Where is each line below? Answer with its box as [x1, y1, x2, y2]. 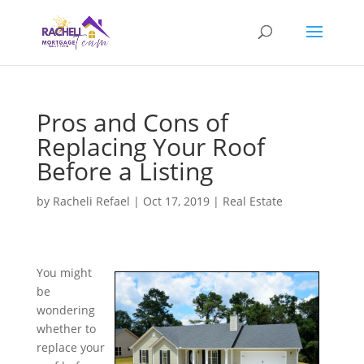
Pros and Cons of [36, 106, 228, 139]
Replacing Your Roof [36, 130, 265, 163]
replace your [36, 340, 105, 355]
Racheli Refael [52, 193, 130, 209]
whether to [36, 321, 96, 336]
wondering [36, 302, 95, 318]
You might [36, 265, 92, 280]
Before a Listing [36, 154, 213, 188]
